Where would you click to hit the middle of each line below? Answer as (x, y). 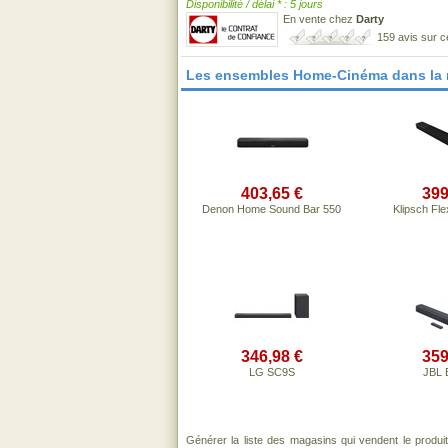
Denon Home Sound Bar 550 (271, 209)
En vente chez (319, 19)
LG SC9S (271, 372)
